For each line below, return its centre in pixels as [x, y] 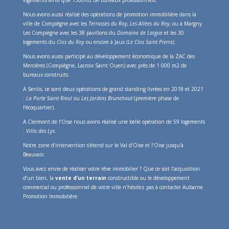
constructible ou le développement [148, 178]
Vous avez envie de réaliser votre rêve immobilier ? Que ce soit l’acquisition [111, 168]
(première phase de [156, 98]
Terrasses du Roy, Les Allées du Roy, [130, 23]
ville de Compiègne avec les [55, 23]
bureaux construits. [46, 74]
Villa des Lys [40, 131]
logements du [40, 42]
